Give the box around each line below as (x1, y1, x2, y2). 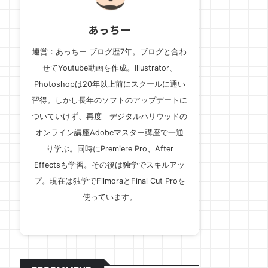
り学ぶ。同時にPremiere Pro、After (45, 144, 173, 153)
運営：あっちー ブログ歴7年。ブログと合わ (32, 47, 187, 56)
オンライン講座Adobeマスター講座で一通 (35, 127, 184, 137)
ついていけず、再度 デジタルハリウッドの (32, 111, 187, 121)
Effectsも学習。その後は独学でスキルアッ (34, 160, 185, 169)
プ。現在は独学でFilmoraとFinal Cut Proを (33, 176, 185, 185)
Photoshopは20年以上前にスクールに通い (33, 79, 185, 89)
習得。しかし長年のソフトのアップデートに (32, 95, 187, 105)
